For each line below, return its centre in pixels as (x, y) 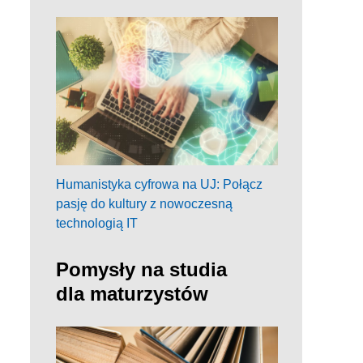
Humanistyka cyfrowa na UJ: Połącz (159, 184)
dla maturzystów (132, 293)
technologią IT (97, 223)
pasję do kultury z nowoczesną (144, 203)
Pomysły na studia (141, 269)
